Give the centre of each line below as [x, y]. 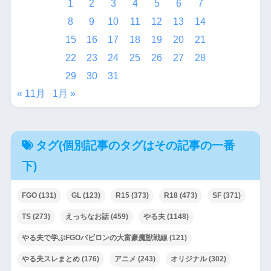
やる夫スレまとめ [51, 259]
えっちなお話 [87, 216]
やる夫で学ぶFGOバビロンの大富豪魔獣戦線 [94, 237]
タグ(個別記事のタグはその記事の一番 [135, 145]
